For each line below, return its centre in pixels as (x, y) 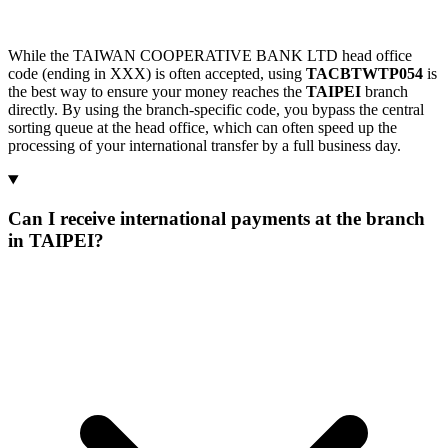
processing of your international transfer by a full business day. (204, 146)
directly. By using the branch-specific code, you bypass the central (216, 110)
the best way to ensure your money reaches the (157, 92)
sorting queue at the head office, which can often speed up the (202, 128)
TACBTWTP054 (364, 74)
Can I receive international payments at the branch (216, 218)
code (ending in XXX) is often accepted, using (157, 74)
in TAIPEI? (56, 240)
